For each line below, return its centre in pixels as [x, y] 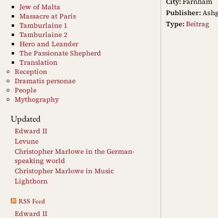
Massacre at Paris [48, 16]
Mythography [37, 99]
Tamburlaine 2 [43, 35]
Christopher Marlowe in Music [64, 171]
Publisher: [183, 12]
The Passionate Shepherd [60, 53]
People [26, 90]
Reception [31, 72]
